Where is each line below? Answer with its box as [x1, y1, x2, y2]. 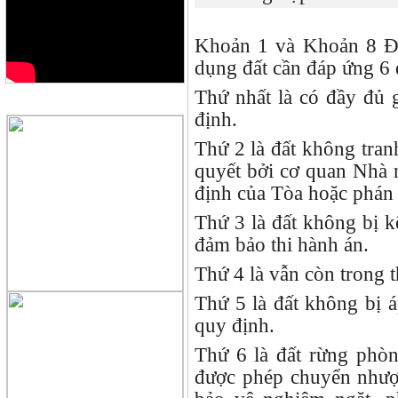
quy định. [195, 314, 275, 337]
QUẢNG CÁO [65, 96, 128, 107]
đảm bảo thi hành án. [195, 233, 369, 256]
